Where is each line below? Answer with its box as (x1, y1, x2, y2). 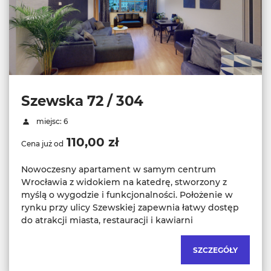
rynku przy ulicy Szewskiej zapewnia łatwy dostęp (21, 202, 239, 214)
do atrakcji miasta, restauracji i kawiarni (21, 215, 193, 226)
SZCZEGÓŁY (193, 246, 238, 255)
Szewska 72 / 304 (21, 93, 143, 110)
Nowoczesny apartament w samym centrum (21, 164, 216, 175)
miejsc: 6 (34, 117, 68, 126)
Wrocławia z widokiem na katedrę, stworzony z (21, 177, 227, 188)
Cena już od (21, 139, 64, 149)
